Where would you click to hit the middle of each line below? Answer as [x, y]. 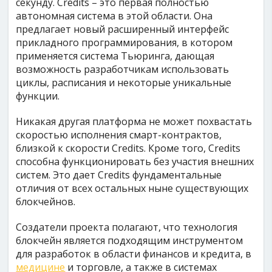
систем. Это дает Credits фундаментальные [119, 175]
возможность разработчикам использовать [123, 69]
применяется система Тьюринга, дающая [115, 56]
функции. [38, 96]
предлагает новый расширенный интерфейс [123, 29]
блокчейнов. [46, 202]
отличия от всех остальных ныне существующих [132, 188]
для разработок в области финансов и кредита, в [134, 254]
